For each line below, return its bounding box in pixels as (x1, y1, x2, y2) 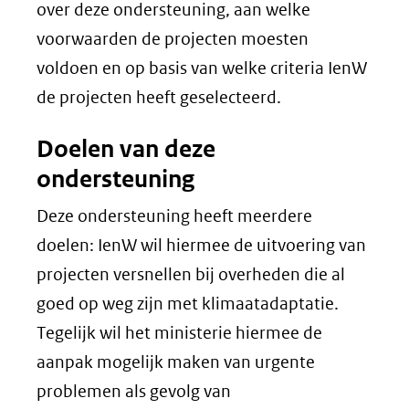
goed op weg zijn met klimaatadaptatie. (37, 293, 339, 314)
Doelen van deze (37, 134, 215, 163)
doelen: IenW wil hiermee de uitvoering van (37, 235, 366, 256)
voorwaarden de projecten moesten (37, 28, 309, 49)
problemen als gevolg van (37, 381, 231, 402)
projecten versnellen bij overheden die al (37, 264, 345, 285)
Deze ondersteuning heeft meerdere (37, 205, 312, 226)
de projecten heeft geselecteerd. (37, 87, 281, 108)
